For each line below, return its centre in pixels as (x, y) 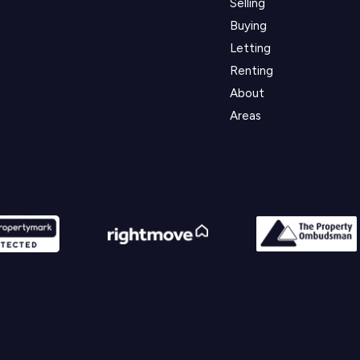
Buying (248, 26)
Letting (250, 48)
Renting (251, 71)
